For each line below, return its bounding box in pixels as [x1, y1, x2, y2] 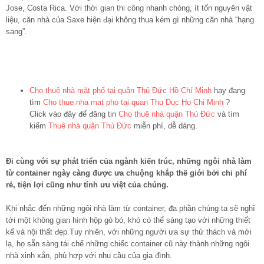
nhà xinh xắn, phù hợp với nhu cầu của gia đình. [6, 251, 172, 260]
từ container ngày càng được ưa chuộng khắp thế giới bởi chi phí [6, 169, 247, 178]
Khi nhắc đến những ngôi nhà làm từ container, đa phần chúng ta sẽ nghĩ [6, 204, 255, 213]
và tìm [215, 110, 239, 119]
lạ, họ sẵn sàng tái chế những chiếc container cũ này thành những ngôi [6, 239, 249, 249]
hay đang [212, 86, 245, 95]
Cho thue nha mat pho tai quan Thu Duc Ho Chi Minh [43, 98, 223, 107]
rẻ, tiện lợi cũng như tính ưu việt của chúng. [6, 180, 169, 190]
